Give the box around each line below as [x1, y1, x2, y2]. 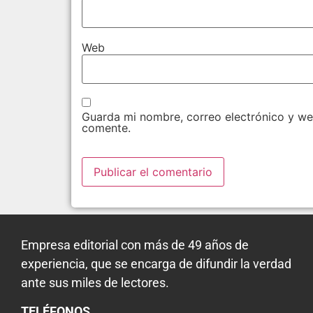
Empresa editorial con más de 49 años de [21, 237, 249, 252]
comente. [82, 120, 131, 135]
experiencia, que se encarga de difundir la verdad [21, 256, 291, 271]
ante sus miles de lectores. [21, 275, 169, 290]
